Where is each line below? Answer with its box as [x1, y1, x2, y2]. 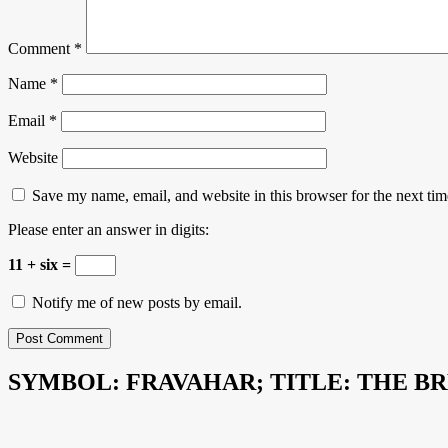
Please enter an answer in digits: [8, 221, 209, 239]
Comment [8, 40, 74, 58]
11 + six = [8, 256, 75, 274]
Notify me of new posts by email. [32, 294, 242, 312]
